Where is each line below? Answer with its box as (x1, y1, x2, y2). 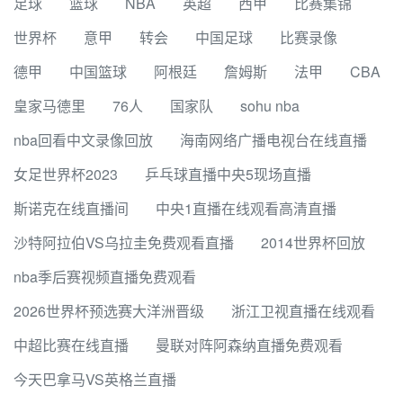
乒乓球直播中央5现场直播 (145, 164, 311, 184)
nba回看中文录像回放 (13, 130, 153, 150)
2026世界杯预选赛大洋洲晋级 (13, 300, 204, 321)
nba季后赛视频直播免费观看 (13, 266, 196, 287)
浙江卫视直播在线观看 (231, 300, 375, 321)
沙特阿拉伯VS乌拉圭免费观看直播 (13, 232, 234, 253)
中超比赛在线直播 (13, 335, 129, 355)
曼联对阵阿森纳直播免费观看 (156, 335, 343, 355)
